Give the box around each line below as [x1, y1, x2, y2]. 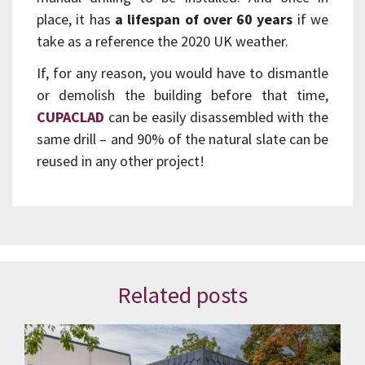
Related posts [117, 279, 248, 310]
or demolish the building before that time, [37, 85, 328, 104]
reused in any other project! [37, 151, 204, 170]
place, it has [37, 9, 115, 29]
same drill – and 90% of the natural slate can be [37, 129, 328, 148]
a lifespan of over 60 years [114, 9, 293, 29]
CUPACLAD [37, 107, 104, 126]
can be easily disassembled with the [104, 107, 328, 126]
